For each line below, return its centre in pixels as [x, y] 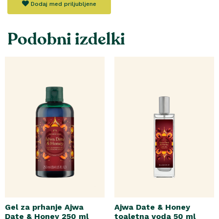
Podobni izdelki [66, 39]
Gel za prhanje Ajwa [44, 207]
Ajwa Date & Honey [152, 207]
